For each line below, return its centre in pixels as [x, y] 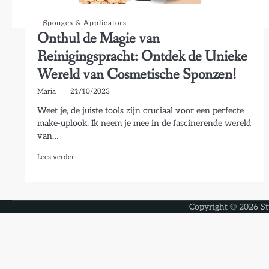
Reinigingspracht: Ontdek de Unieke [143, 57]
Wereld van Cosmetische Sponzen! [137, 75]
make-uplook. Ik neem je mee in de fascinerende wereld [144, 123]
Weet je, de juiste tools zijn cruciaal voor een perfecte [141, 111]
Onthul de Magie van [99, 39]
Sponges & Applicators [85, 23]
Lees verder [56, 157]
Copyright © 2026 [225, 207]
